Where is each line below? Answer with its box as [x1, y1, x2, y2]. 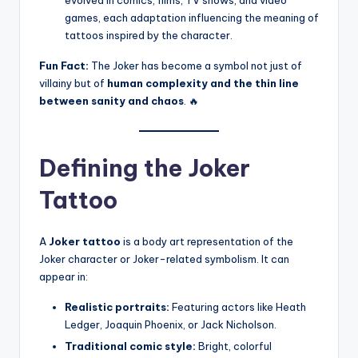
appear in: [39, 269, 88, 283]
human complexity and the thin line [107, 77, 299, 90]
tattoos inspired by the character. [65, 29, 233, 42]
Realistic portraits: [65, 300, 169, 313]
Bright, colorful [196, 339, 272, 352]
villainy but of [39, 77, 107, 90]
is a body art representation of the [121, 234, 293, 248]
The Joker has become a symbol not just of [89, 59, 302, 73]
